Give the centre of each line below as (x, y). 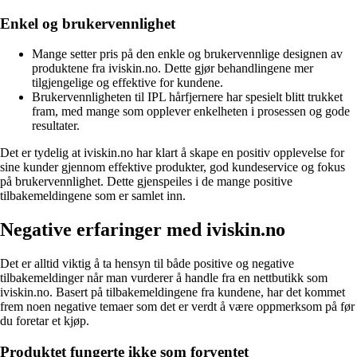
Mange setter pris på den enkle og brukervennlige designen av (187, 54)
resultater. (56, 126)
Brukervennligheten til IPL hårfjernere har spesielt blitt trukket (187, 97)
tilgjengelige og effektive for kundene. (127, 83)
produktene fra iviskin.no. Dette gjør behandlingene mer (173, 69)
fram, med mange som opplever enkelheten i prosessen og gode (191, 112)
